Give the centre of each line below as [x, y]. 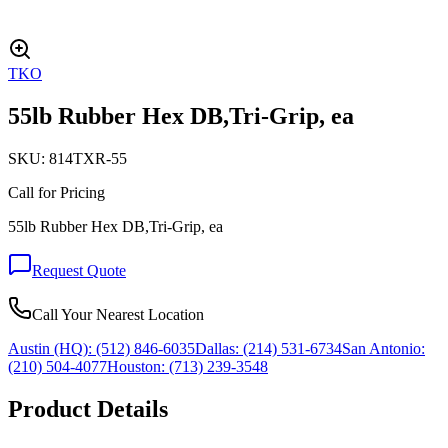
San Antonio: [383, 348]
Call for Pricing [56, 192]
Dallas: [217, 348]
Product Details [88, 408]
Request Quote [79, 270]
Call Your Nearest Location [118, 314]
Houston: [136, 366]
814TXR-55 [88, 158]
